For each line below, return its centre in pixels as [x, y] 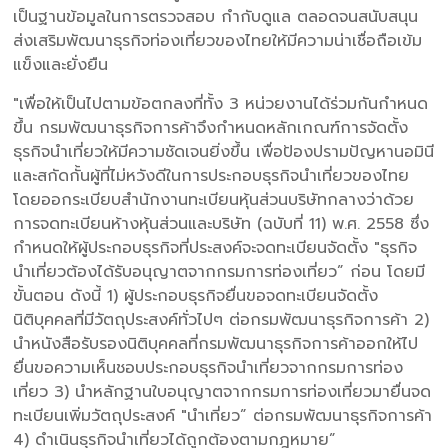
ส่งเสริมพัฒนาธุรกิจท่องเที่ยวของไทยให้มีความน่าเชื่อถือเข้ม [218, 40]
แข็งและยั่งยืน [61, 64]
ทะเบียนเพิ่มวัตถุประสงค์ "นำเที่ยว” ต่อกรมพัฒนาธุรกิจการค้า [223, 415]
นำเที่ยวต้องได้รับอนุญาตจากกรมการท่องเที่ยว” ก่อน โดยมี [219, 271]
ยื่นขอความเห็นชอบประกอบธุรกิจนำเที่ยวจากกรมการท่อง [208, 367]
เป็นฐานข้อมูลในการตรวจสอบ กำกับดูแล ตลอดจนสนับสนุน [216, 16]
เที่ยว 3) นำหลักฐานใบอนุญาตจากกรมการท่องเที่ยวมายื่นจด [222, 391]
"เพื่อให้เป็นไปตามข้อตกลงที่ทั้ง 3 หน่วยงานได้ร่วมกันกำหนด [221, 103]
